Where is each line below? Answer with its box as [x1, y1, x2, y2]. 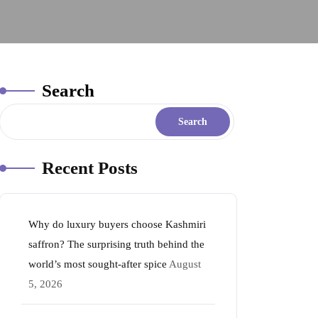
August [169, 258, 201, 270]
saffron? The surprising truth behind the [28, 238, 204, 250]
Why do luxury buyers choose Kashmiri [28, 219, 206, 230]
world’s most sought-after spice [28, 258, 167, 270]
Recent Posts [42, 158, 138, 177]
